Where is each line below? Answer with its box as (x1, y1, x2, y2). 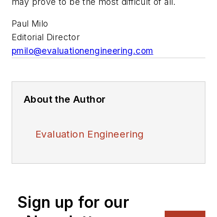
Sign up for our (17, 193, 129, 212)
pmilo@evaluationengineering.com (12, 46, 154, 56)
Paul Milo (12, 18, 48, 29)
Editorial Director (12, 32, 80, 43)
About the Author (24, 93, 106, 106)
